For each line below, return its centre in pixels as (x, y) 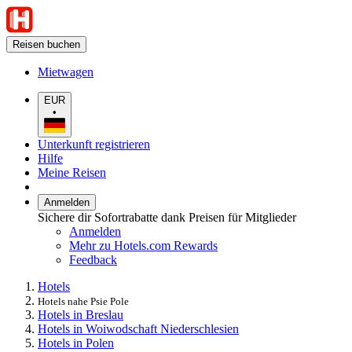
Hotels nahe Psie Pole (83, 301)
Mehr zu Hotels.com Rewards (143, 245)
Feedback (93, 259)
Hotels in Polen (76, 343)
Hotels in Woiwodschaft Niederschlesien (138, 328)
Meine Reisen (72, 172)
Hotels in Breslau (81, 314)
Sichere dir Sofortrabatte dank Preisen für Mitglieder (167, 217)
